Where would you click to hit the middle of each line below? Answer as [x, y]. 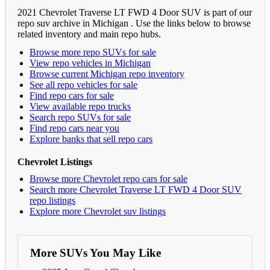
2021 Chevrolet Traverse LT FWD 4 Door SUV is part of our [135, 12]
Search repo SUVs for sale [80, 117]
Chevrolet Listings [55, 162]
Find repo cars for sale [72, 95]
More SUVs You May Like [96, 253]
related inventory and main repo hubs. [89, 34]
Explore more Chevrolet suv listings [98, 211]
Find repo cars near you [74, 128]
